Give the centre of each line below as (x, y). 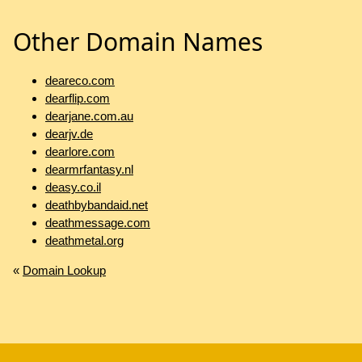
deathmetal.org (84, 241)
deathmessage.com (98, 223)
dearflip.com (78, 99)
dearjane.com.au (89, 116)
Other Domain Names (138, 42)
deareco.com (80, 81)
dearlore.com (80, 152)
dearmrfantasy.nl (89, 170)
